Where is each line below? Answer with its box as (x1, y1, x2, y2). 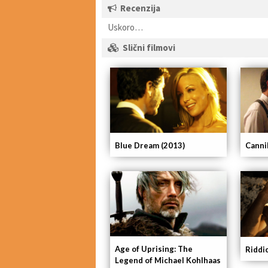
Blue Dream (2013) (115, 141, 185, 151)
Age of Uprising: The (115, 244, 193, 254)
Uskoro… (108, 22, 143, 33)
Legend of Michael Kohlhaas (115, 255, 221, 266)
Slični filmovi (123, 42, 175, 53)
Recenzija (120, 2, 160, 14)
